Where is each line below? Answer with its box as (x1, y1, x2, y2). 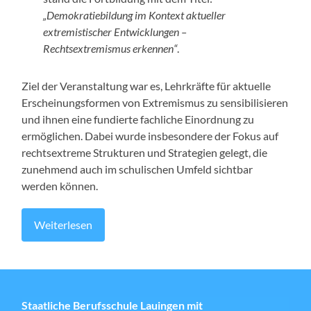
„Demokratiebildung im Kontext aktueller (43, 8, 226, 22)
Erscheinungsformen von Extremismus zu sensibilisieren (22, 96, 289, 110)
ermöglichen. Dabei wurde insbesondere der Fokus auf (22, 129, 279, 143)
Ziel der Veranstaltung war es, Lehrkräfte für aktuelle (22, 79, 271, 93)
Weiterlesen (34, 218, 93, 232)
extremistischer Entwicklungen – (43, 25, 187, 39)
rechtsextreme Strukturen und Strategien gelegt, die (22, 146, 268, 160)
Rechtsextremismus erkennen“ (43, 42, 178, 56)
